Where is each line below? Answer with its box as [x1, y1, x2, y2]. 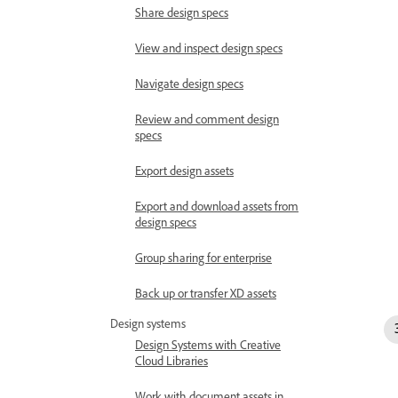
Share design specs [135, 5, 228, 20]
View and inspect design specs [135, 41, 283, 56]
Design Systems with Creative [135, 338, 281, 353]
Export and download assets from [135, 199, 298, 214]
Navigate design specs [135, 76, 243, 92]
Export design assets [135, 163, 234, 179]
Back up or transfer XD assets [135, 286, 276, 301]
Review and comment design [135, 112, 279, 127]
